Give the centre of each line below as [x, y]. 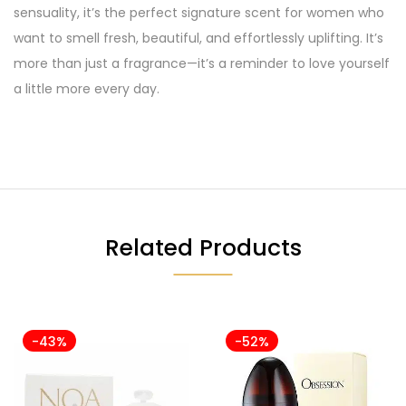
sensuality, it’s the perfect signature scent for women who [199, 12]
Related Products [203, 247]
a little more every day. [87, 88]
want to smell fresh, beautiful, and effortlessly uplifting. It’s [198, 38]
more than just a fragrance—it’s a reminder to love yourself [202, 63]
